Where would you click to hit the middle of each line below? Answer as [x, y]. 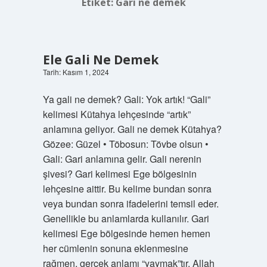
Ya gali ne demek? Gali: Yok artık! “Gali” [126, 99]
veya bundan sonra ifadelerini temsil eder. [131, 204]
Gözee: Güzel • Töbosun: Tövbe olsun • [125, 144]
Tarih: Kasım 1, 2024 [76, 72]
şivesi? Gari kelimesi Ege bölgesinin [119, 174]
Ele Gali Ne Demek [100, 60]
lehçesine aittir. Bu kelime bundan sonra [127, 189]
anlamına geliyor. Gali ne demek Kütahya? [132, 129]
